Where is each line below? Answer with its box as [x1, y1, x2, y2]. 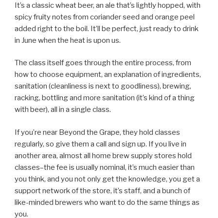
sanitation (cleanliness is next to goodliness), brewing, [15, 82, 191, 91]
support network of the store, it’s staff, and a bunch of [15, 186, 190, 195]
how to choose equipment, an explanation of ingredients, [15, 70, 201, 79]
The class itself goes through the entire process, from [15, 58, 191, 68]
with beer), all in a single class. [15, 105, 111, 114]
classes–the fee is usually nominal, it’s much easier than [15, 163, 195, 172]
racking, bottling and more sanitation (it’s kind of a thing [15, 93, 195, 103]
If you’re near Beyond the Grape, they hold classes [15, 127, 180, 137]
